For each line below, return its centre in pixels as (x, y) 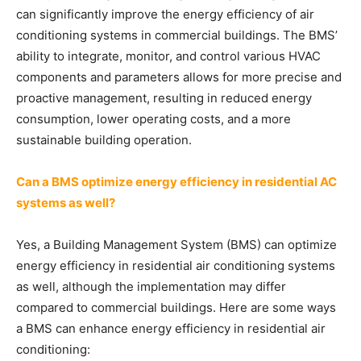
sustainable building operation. (104, 140)
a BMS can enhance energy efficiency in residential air (171, 328)
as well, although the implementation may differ (151, 286)
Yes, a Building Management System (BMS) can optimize (176, 245)
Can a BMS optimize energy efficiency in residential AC (176, 182)
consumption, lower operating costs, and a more (154, 119)
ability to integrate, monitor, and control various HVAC (168, 56)
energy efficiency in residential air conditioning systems (176, 266)
